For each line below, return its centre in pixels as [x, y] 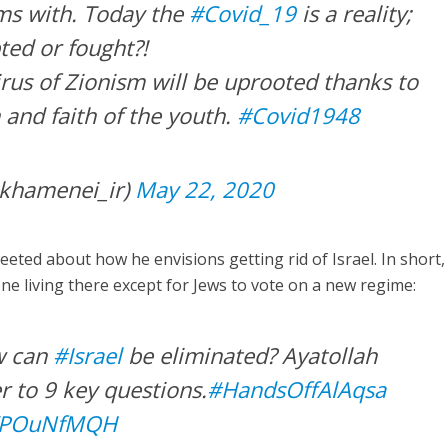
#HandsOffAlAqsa [297, 389]
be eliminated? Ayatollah [250, 355]
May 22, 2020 [205, 189]
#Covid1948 [299, 115]
